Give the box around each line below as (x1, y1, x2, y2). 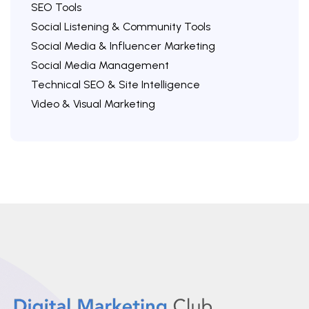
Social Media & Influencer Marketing (31, 39, 215, 53)
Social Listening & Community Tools (31, 20, 210, 34)
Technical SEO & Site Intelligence (31, 78, 200, 92)
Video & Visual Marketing (31, 97, 155, 111)
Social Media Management (31, 59, 169, 72)
